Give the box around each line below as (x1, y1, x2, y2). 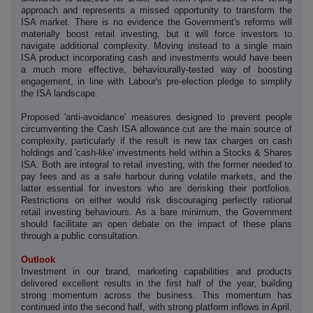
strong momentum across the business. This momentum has (21, 290, 292, 301)
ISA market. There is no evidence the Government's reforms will (21, 17, 292, 28)
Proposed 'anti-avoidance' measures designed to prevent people (21, 112, 292, 123)
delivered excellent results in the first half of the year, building (21, 278, 292, 289)
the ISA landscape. (21, 88, 98, 99)
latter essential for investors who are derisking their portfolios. (21, 183, 292, 194)
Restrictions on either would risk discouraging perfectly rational (21, 195, 292, 206)
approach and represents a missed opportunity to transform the (21, 5, 292, 16)
